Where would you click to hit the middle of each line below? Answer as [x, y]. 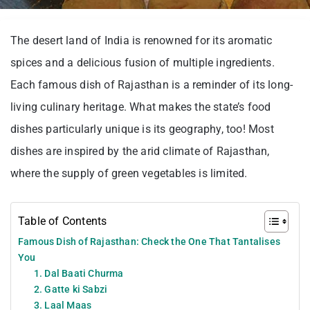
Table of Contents [63, 221]
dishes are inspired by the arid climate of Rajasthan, [140, 151]
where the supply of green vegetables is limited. [130, 173]
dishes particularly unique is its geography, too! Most [142, 129]
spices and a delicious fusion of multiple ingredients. [143, 62]
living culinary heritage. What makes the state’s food [141, 107]
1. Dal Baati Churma [79, 273]
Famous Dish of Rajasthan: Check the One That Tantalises [149, 241]
